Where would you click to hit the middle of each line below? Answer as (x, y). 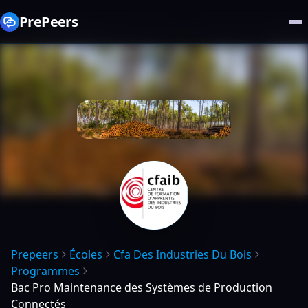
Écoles (86, 254)
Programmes (45, 271)
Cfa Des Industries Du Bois (183, 254)
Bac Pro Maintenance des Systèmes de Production (142, 287)
